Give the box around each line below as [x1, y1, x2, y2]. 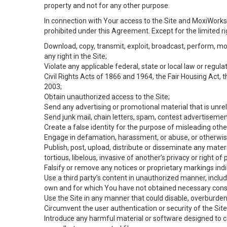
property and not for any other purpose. [44, 2, 170, 10]
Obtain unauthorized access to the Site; [44, 93, 170, 101]
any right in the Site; [44, 52, 107, 60]
